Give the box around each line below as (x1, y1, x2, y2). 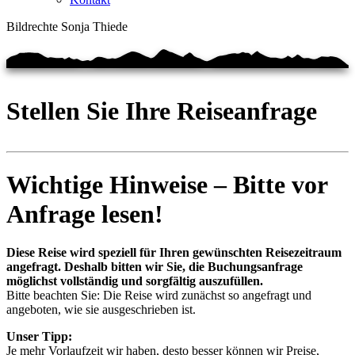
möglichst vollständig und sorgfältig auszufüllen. (6, 274, 263, 288)
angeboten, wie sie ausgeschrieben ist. (6, 303, 196, 317)
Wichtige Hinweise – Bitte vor (6, 170, 327, 199)
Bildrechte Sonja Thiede (6, 20, 128, 33)
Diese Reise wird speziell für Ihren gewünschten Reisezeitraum (6, 246, 342, 260)
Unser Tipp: (6, 330, 72, 344)
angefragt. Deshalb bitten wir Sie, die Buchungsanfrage (6, 260, 303, 274)
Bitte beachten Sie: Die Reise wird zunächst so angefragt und (6, 288, 311, 303)
